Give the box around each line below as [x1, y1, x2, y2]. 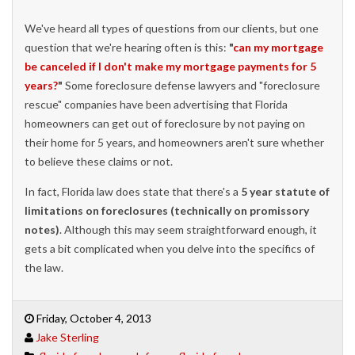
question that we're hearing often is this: [25, 40, 229, 54]
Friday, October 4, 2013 [34, 311, 151, 325]
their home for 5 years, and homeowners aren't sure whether [25, 135, 324, 149]
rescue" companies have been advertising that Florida [25, 97, 288, 111]
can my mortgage [233, 40, 323, 54]
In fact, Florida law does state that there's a [25, 184, 239, 198]
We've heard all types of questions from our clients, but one [25, 21, 319, 35]
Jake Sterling [36, 330, 99, 344]
